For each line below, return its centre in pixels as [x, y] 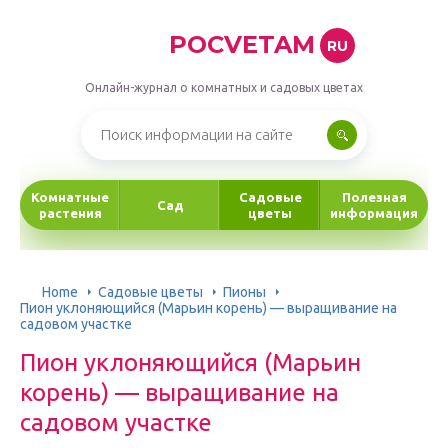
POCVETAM [241, 44]
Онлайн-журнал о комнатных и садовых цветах [224, 87]
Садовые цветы [150, 291]
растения [70, 213]
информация [374, 213]
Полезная [374, 197]
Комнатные [70, 197]
